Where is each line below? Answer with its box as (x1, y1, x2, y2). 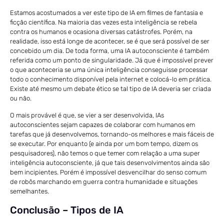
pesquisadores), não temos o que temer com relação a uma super (10, 149, 200, 157)
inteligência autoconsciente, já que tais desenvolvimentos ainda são (10, 158, 209, 166)
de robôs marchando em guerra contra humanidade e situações (10, 177, 197, 185)
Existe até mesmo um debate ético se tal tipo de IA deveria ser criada (10, 84, 211, 92)
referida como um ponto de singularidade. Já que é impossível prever (10, 56, 213, 64)
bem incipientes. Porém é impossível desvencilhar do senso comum (10, 168, 206, 176)
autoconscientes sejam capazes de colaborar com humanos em (10, 120, 195, 128)
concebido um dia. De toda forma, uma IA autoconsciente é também (10, 46, 209, 54)
